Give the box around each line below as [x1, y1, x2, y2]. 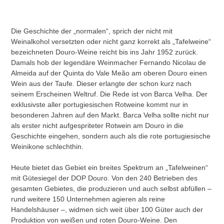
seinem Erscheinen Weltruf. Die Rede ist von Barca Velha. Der [11, 89, 208, 98]
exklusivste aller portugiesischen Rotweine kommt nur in [11, 100, 188, 108]
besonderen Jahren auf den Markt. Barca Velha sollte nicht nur [11, 110, 209, 119]
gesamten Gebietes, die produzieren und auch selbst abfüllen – [11, 184, 212, 192]
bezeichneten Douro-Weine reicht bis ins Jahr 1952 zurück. [11, 47, 198, 56]
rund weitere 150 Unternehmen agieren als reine [11, 194, 165, 203]
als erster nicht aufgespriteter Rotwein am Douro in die [11, 121, 184, 129]
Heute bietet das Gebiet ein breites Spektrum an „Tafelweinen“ [11, 163, 208, 171]
